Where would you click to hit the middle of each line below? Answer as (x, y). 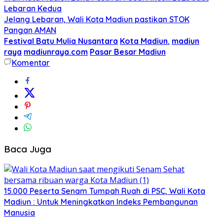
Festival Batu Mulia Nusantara (61, 41)
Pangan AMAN (30, 30)
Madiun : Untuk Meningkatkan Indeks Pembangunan (101, 202)
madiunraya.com (56, 52)
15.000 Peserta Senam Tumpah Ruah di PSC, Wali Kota (105, 191)
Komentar (31, 62)
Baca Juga (28, 149)
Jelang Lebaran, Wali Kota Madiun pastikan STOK (97, 19)
